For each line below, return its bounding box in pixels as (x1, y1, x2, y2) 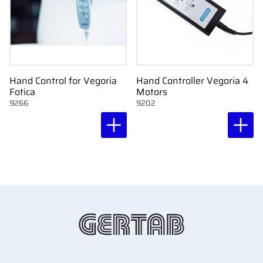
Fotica (9, 85, 35, 100)
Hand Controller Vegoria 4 (136, 73, 248, 89)
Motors (136, 85, 167, 100)
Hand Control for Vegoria (9, 73, 117, 89)
